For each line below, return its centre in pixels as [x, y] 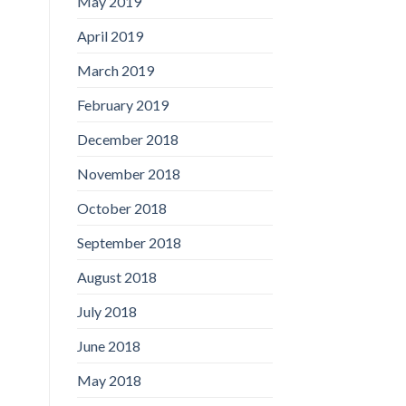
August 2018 [116, 276]
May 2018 [109, 380]
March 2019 [115, 70]
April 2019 [110, 35]
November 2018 [128, 173]
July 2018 [106, 311]
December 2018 [127, 139]
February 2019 [122, 104]
